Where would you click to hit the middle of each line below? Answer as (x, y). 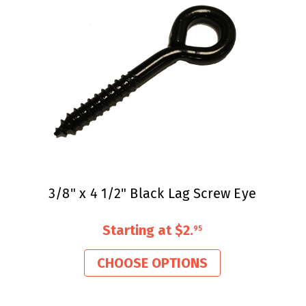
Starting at (139, 230)
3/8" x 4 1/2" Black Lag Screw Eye (152, 193)
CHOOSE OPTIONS (152, 263)
